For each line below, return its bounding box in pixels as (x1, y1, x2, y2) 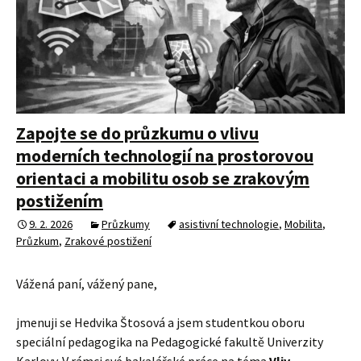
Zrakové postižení (64, 233, 151, 248)
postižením (16, 189, 103, 212)
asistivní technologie (179, 216, 279, 231)
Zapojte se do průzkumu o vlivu (16, 121, 259, 144)
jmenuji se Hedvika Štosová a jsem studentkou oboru (16, 313, 305, 330)
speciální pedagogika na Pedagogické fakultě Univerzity (16, 333, 323, 350)
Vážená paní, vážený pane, (16, 275, 157, 292)
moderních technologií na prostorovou (16, 143, 313, 167)
